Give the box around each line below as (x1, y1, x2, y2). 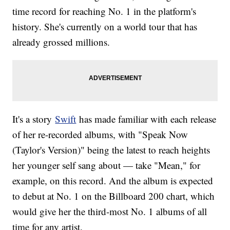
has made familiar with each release (76, 112, 217, 126)
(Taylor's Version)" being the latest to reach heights (12, 143, 210, 157)
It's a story (12, 112, 55, 126)
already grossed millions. (12, 35, 110, 49)
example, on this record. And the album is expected (12, 174, 214, 187)
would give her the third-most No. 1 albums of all (12, 205, 207, 218)
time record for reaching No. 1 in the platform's (12, 5, 197, 18)
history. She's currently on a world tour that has (12, 20, 198, 33)
